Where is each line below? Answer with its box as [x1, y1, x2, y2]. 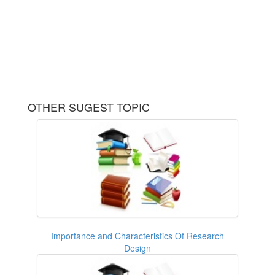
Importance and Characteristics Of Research [51, 229, 224, 242]
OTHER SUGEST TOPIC [28, 98, 150, 115]
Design [124, 241, 151, 254]
